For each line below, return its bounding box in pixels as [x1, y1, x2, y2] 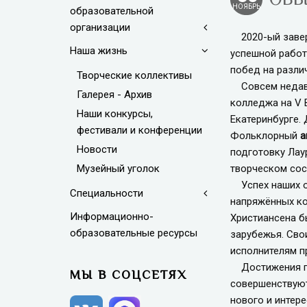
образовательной [70, 5, 153, 17]
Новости [77, 143, 117, 156]
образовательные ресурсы [70, 227, 197, 239]
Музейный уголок [77, 162, 160, 175]
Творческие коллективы [77, 69, 192, 82]
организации [70, 21, 130, 34]
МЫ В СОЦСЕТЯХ [70, 268, 187, 282]
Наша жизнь [70, 45, 127, 57]
